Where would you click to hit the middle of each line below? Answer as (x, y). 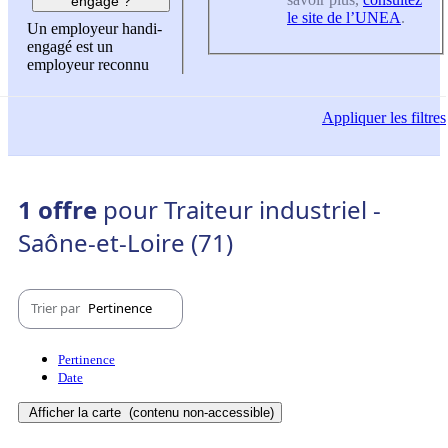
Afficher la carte (77, 412)
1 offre (60, 209)
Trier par (57, 308)
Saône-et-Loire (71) (125, 242)
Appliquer (354, 118)
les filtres (416, 118)
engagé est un (70, 47)
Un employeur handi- (94, 29)
